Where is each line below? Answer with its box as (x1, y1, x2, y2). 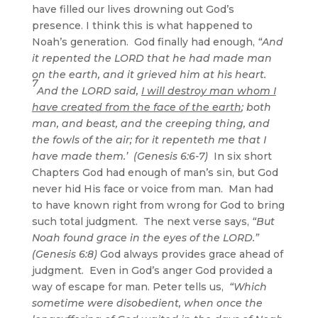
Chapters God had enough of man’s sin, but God (31, 165, 278, 179)
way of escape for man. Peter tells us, (31, 280, 229, 293)
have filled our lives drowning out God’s (31, 2, 234, 16)
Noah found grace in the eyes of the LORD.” (31, 231, 259, 244)
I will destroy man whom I (141, 84, 276, 97)
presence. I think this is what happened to (31, 18, 253, 32)
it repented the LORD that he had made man (31, 51, 272, 65)
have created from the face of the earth (31, 100, 241, 114)
